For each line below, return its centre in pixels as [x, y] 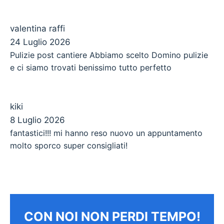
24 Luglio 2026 [40, 42]
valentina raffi [37, 28]
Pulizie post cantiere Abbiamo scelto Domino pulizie [109, 55]
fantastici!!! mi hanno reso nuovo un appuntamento [106, 133]
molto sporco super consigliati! [69, 146]
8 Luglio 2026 [37, 120]
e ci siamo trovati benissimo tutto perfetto [91, 67]
